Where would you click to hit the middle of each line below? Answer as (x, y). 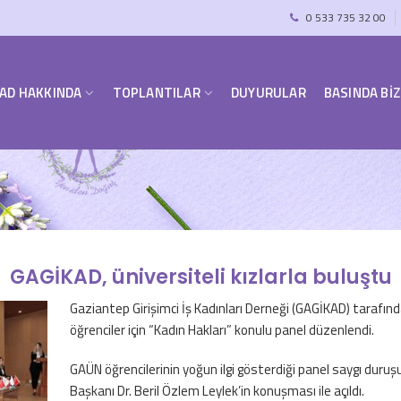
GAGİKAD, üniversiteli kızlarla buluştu (200, 277)
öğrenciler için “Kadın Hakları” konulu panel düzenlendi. (222, 330)
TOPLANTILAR (156, 93)
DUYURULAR (268, 93)
